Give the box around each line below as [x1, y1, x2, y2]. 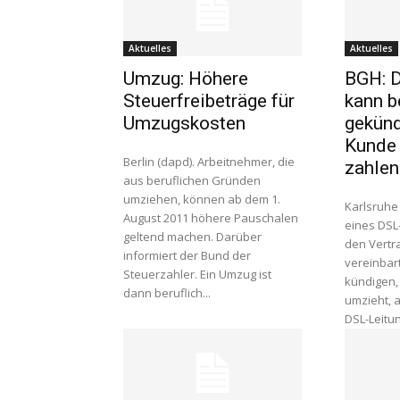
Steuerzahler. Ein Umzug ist [123, 266, 271, 282]
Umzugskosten [123, 112, 246, 134]
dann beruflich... [123, 285, 211, 301]
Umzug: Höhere [123, 68, 248, 89]
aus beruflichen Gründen [123, 172, 261, 188]
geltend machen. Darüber [123, 229, 262, 245]
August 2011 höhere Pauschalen [123, 210, 298, 226]
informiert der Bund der [123, 247, 251, 263]
